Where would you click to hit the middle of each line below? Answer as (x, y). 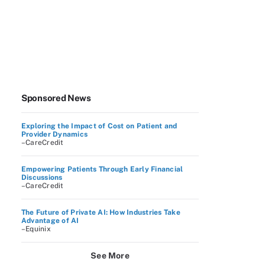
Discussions (42, 177)
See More (110, 256)
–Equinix (36, 229)
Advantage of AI (50, 221)
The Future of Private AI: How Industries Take (101, 212)
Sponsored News (56, 98)
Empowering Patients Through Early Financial (102, 169)
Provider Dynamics (55, 134)
